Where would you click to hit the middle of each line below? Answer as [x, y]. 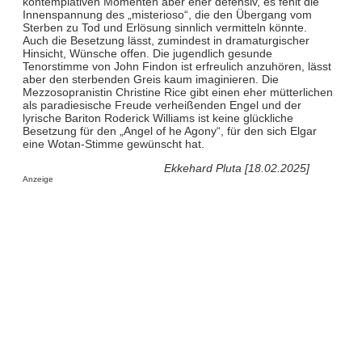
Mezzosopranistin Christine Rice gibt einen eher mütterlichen [177, 92]
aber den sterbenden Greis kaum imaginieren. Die [150, 79]
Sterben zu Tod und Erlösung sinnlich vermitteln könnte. [164, 27]
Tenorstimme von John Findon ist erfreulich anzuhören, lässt [177, 66]
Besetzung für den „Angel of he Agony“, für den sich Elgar [169, 130]
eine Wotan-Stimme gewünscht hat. [113, 143]
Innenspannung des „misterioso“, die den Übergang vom [167, 14]
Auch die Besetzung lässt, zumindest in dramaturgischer [166, 40]
